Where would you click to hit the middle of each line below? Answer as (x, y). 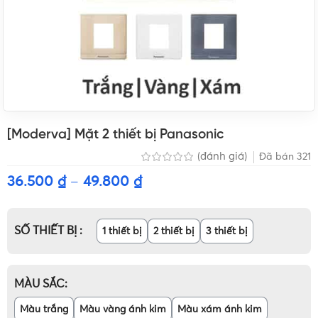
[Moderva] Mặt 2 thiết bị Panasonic (116, 135)
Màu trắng (44, 309)
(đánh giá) (224, 157)
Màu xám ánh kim (220, 309)
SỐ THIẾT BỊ (47, 231)
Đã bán (278, 157)
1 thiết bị (122, 231)
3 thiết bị (227, 231)
